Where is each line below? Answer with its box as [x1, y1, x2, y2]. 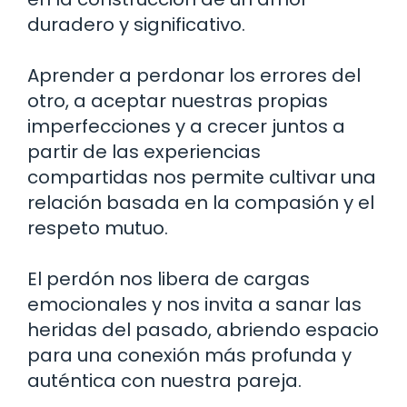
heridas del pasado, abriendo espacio [27, 316, 379, 342]
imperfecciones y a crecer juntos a [27, 113, 345, 139]
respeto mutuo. [27, 214, 168, 241]
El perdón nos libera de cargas [27, 265, 310, 292]
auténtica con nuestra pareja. [27, 367, 302, 393]
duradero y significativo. [27, 11, 245, 37]
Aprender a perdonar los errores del [27, 62, 361, 88]
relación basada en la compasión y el [27, 189, 374, 215]
